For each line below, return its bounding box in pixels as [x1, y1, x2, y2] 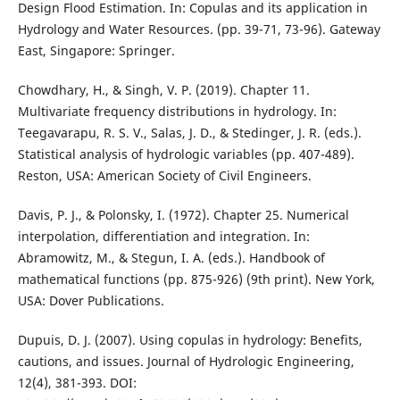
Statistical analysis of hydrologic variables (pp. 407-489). [17, 145, 354, 162]
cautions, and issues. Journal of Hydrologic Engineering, [17, 352, 354, 370]
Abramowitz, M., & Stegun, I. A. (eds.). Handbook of [17, 248, 325, 266]
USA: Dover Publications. [17, 291, 164, 309]
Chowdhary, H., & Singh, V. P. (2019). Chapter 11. [17, 80, 310, 98]
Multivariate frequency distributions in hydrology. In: [17, 102, 337, 120]
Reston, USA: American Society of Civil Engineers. [17, 166, 312, 184]
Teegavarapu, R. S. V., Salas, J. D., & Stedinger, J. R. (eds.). [17, 123, 362, 141]
